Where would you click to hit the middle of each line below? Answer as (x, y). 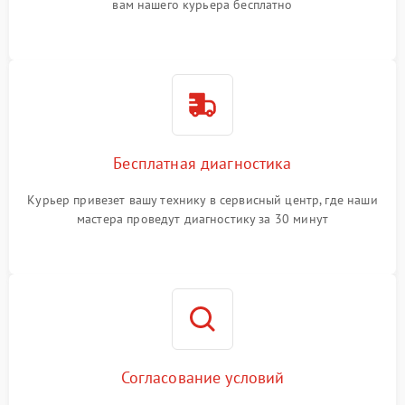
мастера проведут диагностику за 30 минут (202, 219)
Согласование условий (202, 377)
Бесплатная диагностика (202, 163)
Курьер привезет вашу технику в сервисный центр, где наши (202, 200)
